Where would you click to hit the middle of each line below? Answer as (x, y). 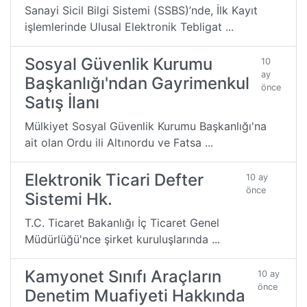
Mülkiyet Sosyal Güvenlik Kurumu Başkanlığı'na (146, 126)
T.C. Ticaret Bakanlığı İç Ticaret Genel (122, 222)
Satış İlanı (62, 102)
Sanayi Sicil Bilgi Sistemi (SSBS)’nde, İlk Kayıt (141, 10)
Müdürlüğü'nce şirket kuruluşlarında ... (122, 239)
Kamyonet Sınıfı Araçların (123, 276)
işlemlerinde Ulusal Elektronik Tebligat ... (129, 26)
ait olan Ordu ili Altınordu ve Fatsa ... (119, 142)
